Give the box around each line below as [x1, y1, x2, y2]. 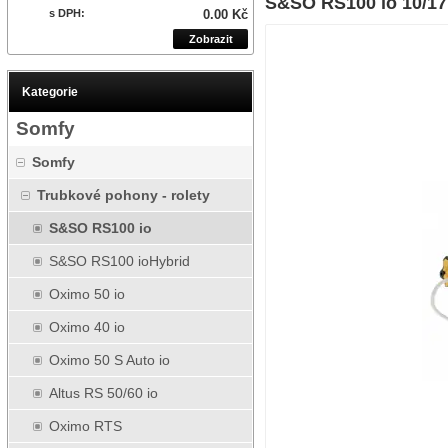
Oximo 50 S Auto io [49, 352, 170, 368]
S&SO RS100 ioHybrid [49, 253, 190, 269]
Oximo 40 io [49, 319, 125, 335]
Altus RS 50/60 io [49, 385, 158, 401]
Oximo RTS [49, 418, 122, 434]
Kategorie [22, 85, 78, 99]
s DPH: [49, 7, 85, 19]
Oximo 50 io [49, 286, 125, 302]
